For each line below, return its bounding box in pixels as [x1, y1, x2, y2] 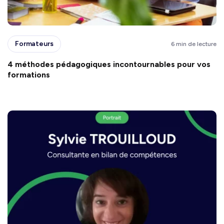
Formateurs [15, 39, 53, 48]
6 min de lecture [171, 40, 216, 47]
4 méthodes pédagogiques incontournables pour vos [7, 59, 210, 69]
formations [7, 69, 52, 79]
